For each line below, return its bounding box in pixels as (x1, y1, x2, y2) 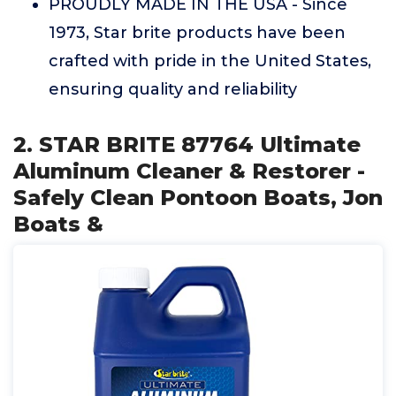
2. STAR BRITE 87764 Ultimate (13, 132, 361, 157)
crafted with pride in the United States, (49, 51, 371, 71)
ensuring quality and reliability (49, 80, 297, 99)
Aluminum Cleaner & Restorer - (13, 158, 365, 184)
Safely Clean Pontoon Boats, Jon (13, 185, 383, 210)
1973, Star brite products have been (49, 23, 346, 42)
